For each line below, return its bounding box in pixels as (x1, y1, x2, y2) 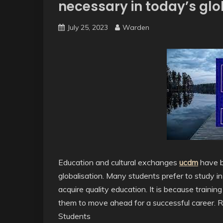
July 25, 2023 (67, 23, 108, 32)
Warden (122, 23, 149, 32)
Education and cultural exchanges (58, 157, 179, 167)
